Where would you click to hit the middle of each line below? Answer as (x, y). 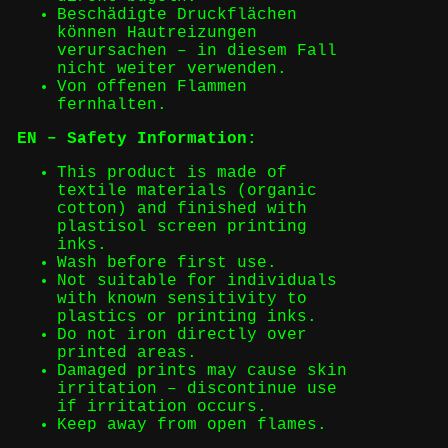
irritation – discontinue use (196, 389)
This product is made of (171, 173)
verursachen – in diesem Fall (196, 51)
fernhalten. (111, 105)
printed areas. (126, 353)
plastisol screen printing (181, 227)
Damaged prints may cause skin (201, 371)
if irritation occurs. (161, 407)
